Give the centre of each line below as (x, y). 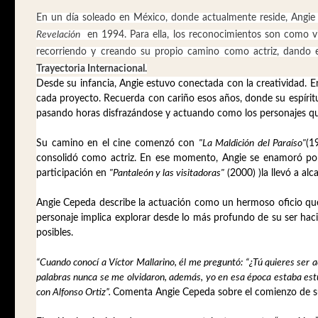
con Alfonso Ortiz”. (73, 293)
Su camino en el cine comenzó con (117, 144)
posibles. (55, 233)
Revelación (58, 35)
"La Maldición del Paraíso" (252, 144)
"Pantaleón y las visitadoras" (167, 174)
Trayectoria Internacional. (92, 69)
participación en (73, 174)
